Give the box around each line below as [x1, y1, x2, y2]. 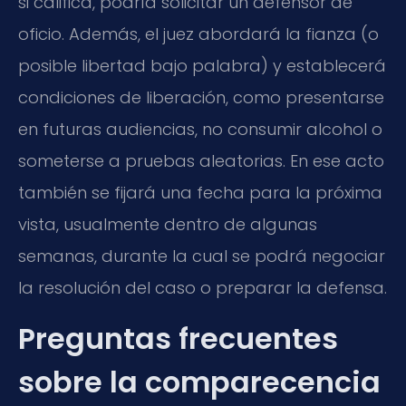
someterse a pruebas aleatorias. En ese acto [18, 150, 384, 173]
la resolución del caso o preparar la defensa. [18, 276, 387, 300]
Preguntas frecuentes [18, 317, 338, 359]
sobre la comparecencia [18, 361, 381, 402]
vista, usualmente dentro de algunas [18, 213, 317, 237]
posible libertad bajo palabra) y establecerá [18, 54, 386, 78]
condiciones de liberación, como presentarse [18, 86, 384, 110]
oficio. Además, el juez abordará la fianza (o [18, 23, 379, 46]
